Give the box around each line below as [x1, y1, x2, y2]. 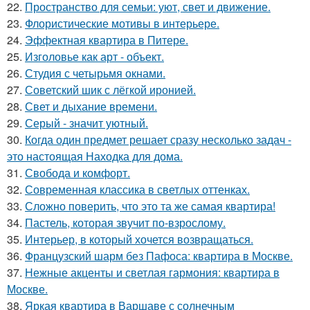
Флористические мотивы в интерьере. [25, 15, 219, 32]
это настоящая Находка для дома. [7, 148, 183, 165]
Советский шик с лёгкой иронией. [25, 82, 196, 98]
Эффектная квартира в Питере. [25, 32, 188, 48]
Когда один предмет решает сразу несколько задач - [25, 131, 291, 148]
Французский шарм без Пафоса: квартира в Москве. [25, 248, 293, 264]
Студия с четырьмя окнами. [25, 65, 165, 82]
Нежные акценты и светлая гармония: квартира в [25, 264, 280, 281]
